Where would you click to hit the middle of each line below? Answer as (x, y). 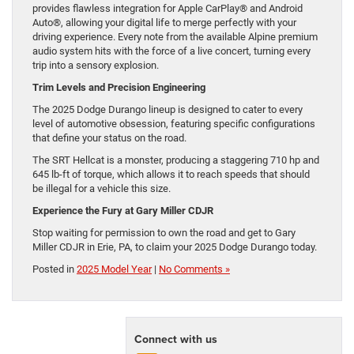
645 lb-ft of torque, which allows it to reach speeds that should (171, 175)
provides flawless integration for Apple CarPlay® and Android (168, 9)
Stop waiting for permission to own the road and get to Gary (164, 233)
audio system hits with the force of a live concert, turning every (171, 51)
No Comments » (194, 269)
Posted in (55, 269)
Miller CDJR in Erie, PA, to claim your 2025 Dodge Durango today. (175, 247)
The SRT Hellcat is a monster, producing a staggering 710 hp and (176, 160)
